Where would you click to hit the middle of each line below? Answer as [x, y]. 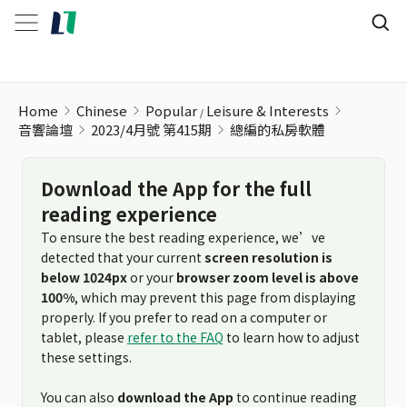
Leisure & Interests [268, 110]
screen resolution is [268, 257]
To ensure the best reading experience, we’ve [183, 237]
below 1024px [84, 277]
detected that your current [123, 257]
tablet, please [84, 337]
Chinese [102, 110]
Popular [171, 110]
